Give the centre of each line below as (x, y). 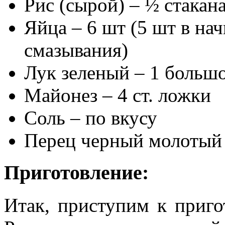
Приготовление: (76, 173)
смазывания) (76, 50)
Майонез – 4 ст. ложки (118, 95)
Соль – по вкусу (91, 118)
